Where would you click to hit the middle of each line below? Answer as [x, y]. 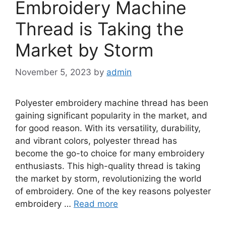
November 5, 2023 [53, 72]
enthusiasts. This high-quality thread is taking [108, 166]
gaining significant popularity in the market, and [111, 116]
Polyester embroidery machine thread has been [112, 103]
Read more [96, 204]
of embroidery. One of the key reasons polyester [113, 191]
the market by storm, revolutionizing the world [108, 179]
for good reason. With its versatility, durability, [108, 128]
